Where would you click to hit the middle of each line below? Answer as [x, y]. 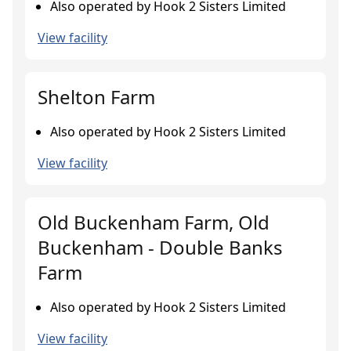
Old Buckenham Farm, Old [154, 222]
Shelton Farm [96, 97]
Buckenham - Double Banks [160, 247]
